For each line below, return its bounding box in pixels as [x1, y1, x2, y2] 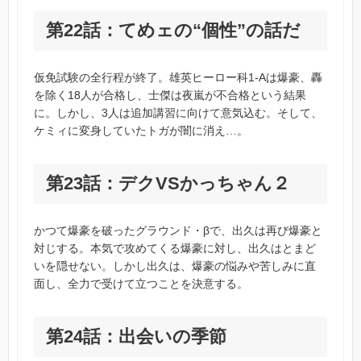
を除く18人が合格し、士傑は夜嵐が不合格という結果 [34, 89, 307, 102]
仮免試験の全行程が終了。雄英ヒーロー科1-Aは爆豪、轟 [34, 71, 323, 85]
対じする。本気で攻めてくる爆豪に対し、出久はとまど [34, 242, 317, 255]
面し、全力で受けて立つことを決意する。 [34, 277, 249, 291]
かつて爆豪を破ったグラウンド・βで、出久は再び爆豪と [34, 224, 323, 238]
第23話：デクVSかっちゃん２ [46, 173, 291, 194]
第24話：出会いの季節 [46, 326, 227, 347]
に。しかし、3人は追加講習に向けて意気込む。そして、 [34, 106, 323, 120]
